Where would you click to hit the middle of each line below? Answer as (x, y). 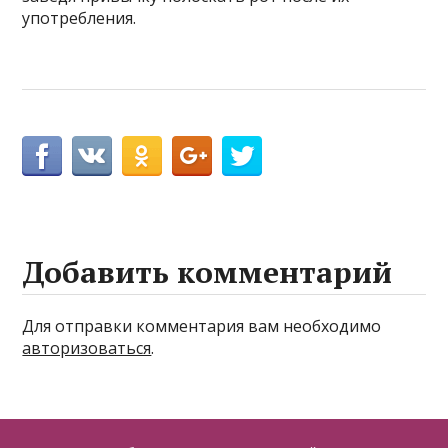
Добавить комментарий (207, 272)
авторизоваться (87, 348)
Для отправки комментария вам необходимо (202, 326)
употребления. (79, 18)
